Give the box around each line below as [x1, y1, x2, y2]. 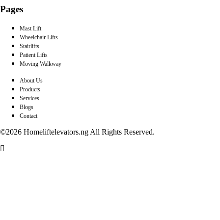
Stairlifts [20, 43, 39, 49]
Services [20, 95, 39, 101]
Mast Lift [20, 25, 41, 31]
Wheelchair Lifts [20, 34, 58, 40]
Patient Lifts [20, 52, 48, 58]
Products [20, 86, 40, 92]
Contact [20, 112, 37, 119]
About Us [20, 77, 43, 83]
